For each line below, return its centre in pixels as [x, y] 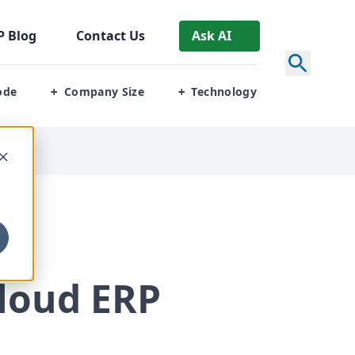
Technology [224, 92]
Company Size [104, 92]
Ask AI [211, 35]
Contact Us [110, 35]
